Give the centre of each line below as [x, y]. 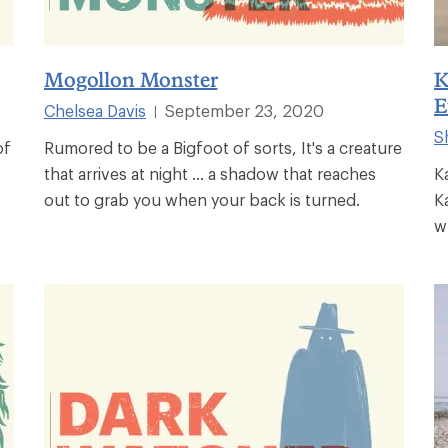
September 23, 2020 [244, 110]
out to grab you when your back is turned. [202, 199]
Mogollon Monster [131, 78]
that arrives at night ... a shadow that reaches [210, 173]
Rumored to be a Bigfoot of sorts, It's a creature [223, 147]
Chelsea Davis [95, 110]
